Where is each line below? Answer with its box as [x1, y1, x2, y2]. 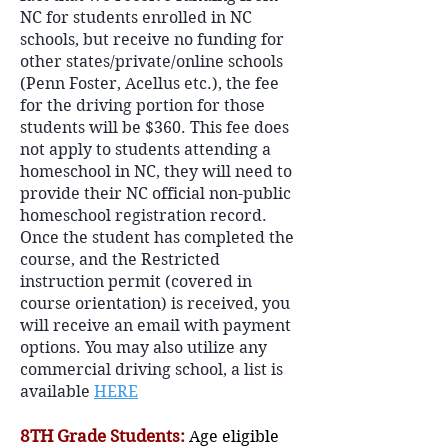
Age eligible [185, 427, 279, 446]
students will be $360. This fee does [20, 118, 289, 137]
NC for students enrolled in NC [20, 8, 252, 27]
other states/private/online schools [20, 52, 283, 71]
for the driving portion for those [20, 96, 265, 115]
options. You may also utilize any [20, 338, 267, 357]
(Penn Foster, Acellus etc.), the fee [20, 74, 279, 93]
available [20, 382, 94, 401]
